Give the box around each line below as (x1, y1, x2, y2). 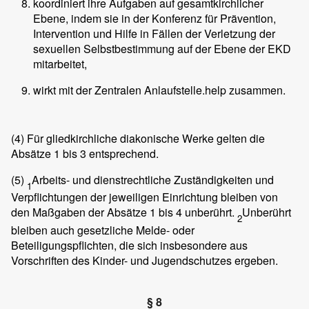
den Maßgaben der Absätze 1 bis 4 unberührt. (11, 204, 237, 221)
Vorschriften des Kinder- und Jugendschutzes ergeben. (11, 252, 278, 268)
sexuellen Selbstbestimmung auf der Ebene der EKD (33, 41, 291, 57)
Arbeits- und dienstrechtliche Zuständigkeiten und (32, 172, 274, 188)
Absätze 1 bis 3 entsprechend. (11, 146, 159, 162)
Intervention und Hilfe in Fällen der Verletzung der (33, 26, 275, 42)
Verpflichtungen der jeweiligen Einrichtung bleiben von (11, 189, 278, 206)
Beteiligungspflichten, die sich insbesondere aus (11, 237, 248, 253)
